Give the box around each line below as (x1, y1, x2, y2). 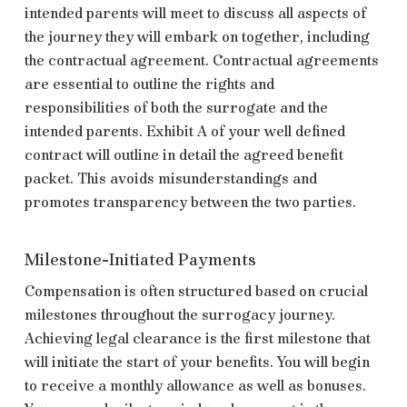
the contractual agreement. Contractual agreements (24, 51, 379, 69)
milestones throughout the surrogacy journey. (24, 305, 335, 323)
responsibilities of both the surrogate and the (24, 98, 328, 116)
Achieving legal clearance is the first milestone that (24, 329, 371, 347)
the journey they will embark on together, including (24, 27, 370, 45)
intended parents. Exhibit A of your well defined (24, 122, 345, 140)
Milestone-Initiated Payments (24, 249, 256, 270)
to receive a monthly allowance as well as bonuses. (24, 376, 366, 394)
